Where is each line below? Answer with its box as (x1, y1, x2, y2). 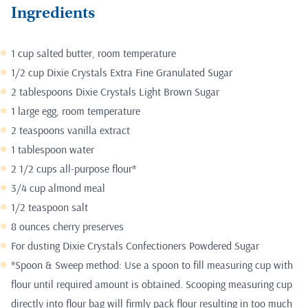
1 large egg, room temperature (11, 104, 140, 118)
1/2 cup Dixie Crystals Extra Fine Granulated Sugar (11, 65, 232, 80)
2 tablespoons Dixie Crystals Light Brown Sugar (11, 85, 219, 99)
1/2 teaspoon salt (11, 200, 88, 214)
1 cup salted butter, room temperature (11, 46, 176, 60)
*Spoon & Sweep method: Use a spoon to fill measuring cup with (11, 258, 293, 272)
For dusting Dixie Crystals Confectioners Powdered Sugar (11, 239, 259, 253)
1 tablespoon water (11, 142, 94, 157)
